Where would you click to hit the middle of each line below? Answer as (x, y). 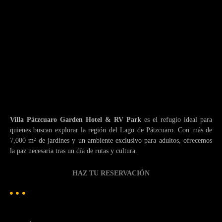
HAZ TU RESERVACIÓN (111, 173)
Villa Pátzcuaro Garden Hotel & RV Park (76, 119)
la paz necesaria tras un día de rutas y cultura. (74, 150)
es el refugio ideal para (177, 119)
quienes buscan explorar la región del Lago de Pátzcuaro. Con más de (111, 130)
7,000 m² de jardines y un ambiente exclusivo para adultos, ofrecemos (111, 140)
